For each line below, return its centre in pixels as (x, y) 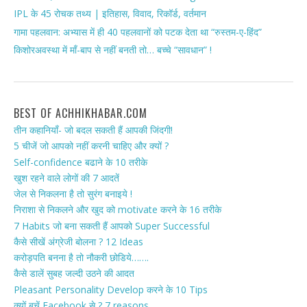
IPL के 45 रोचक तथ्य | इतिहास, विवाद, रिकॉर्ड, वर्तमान (110, 14)
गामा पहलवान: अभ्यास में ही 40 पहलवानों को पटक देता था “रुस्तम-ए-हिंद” (138, 32)
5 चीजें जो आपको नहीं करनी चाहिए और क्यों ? (91, 146)
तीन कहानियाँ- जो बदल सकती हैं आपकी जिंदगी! (93, 130)
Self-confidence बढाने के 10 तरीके (81, 162)
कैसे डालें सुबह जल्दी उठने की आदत (74, 273)
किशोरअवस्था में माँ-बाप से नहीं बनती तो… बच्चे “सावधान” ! (113, 50)
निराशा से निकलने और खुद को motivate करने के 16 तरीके (118, 210)
